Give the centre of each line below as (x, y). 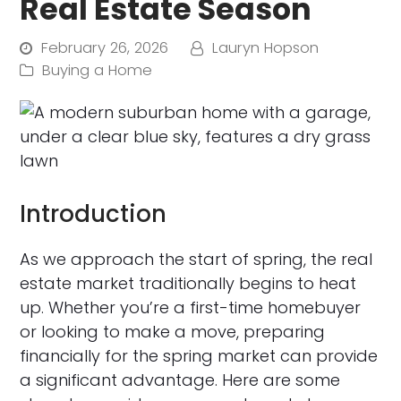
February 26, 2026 (105, 48)
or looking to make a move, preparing (173, 332)
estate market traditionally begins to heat (188, 283)
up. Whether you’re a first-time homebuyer (191, 307)
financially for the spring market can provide (199, 356)
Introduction (94, 214)
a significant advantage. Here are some (180, 380)
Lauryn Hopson (266, 48)
